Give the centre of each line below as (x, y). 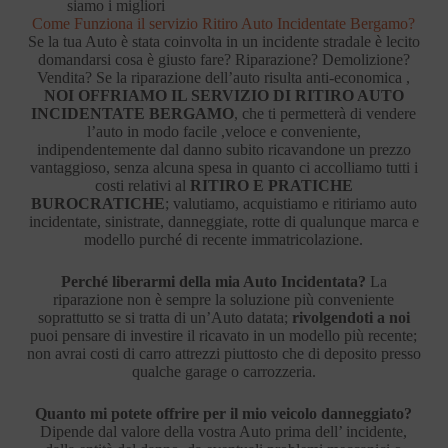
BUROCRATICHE (97, 203)
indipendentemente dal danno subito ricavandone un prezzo (223, 149)
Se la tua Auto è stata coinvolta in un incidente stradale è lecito (223, 41)
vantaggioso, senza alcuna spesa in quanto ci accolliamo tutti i (223, 167)
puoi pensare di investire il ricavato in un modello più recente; (224, 335)
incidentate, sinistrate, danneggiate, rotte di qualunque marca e (223, 221)
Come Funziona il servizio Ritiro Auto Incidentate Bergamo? (224, 23)
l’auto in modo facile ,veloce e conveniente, (223, 131)
